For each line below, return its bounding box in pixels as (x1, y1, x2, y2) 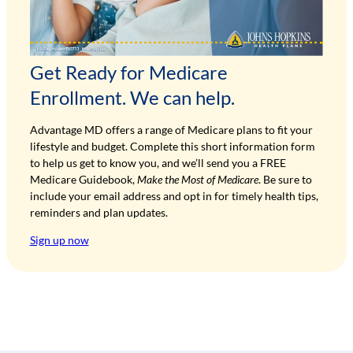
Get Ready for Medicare (29, 60, 228, 84)
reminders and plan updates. (29, 206, 168, 220)
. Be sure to (258, 173, 312, 187)
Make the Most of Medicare (136, 173, 258, 187)
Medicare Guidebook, (29, 173, 137, 187)
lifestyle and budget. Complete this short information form (29, 139, 315, 154)
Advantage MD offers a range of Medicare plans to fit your (29, 123, 313, 137)
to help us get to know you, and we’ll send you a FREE (29, 156, 286, 170)
